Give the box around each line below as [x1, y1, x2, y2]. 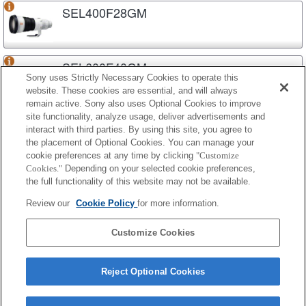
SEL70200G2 [62, 112, 136, 130]
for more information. [137, 198, 220, 208]
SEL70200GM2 [62, 221, 146, 240]
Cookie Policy [76, 198, 138, 208]
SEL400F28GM [62, 3, 147, 21]
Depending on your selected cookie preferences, [62, 163, 256, 173]
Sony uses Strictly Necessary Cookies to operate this [26, 72, 239, 83]
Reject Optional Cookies [101, 266, 205, 277]
